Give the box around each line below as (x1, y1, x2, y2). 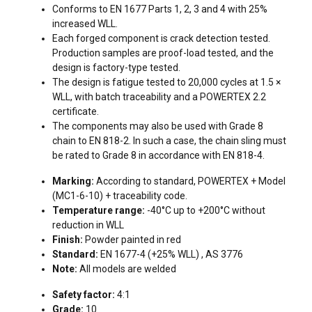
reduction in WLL (52, 219, 124, 231)
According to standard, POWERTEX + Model (94, 175, 286, 187)
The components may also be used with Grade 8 (52, 120, 263, 132)
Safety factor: (52, 289, 115, 300)
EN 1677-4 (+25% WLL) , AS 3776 (98, 249, 243, 260)
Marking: (52, 175, 94, 187)
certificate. (52, 106, 99, 117)
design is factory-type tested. (52, 62, 180, 73)
